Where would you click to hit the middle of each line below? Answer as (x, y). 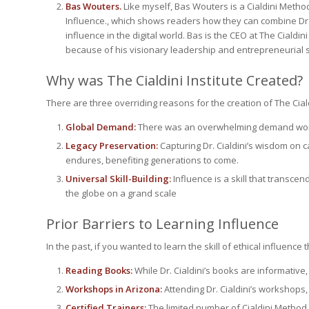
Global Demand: (102, 127)
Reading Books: (99, 271)
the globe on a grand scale (121, 193)
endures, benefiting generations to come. (152, 160)
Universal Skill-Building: (118, 179)
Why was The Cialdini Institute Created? (175, 81)
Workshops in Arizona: (114, 289)
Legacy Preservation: (113, 146)
